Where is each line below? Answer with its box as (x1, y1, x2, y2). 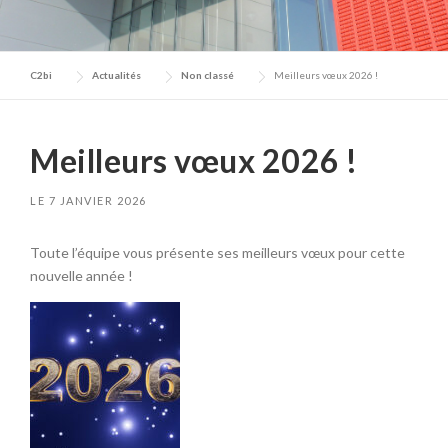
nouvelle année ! (30, 267, 133, 284)
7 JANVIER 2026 (48, 194, 147, 207)
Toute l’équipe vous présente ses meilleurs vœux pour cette (30, 244, 405, 261)
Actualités (92, 69, 141, 81)
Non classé (181, 69, 234, 81)
